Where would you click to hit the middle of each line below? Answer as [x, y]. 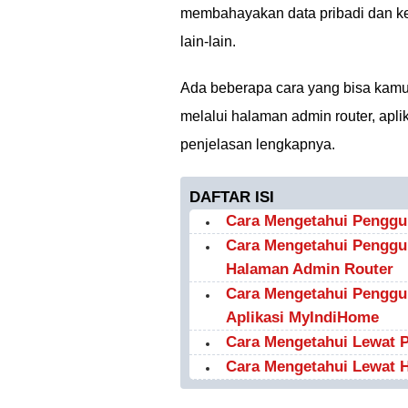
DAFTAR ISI [232, 197]
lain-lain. [208, 41]
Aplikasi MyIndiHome [302, 317]
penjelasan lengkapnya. [258, 144]
